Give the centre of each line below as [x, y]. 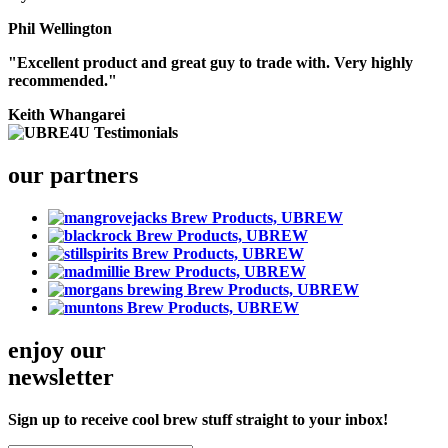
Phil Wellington [60, 28]
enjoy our [57, 349]
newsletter [61, 376]
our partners [73, 174]
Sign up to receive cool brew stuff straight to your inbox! [198, 419]
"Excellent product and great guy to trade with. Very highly [210, 62]
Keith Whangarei [66, 114]
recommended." [62, 80]
